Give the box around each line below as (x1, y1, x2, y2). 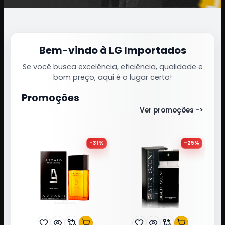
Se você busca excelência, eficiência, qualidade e (22, 61, 203, 72)
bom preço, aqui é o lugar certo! (53, 72, 172, 82)
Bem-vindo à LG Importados (39, 43, 186, 57)
